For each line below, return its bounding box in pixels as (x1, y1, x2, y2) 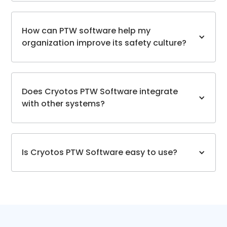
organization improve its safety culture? (22, 37, 187, 49)
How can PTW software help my (22, 25, 151, 37)
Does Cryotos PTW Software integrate (22, 86, 178, 98)
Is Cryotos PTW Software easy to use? (22, 146, 178, 159)
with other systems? (22, 98, 105, 110)
